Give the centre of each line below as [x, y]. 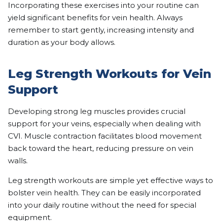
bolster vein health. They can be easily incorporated [104, 192]
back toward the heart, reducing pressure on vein [101, 148]
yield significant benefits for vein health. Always [95, 17]
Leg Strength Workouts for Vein [110, 74]
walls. [18, 160]
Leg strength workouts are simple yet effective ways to [110, 180]
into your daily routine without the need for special [102, 205]
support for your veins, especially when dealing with [104, 123]
